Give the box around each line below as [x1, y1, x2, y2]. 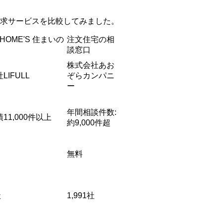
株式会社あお [67, 61, 114, 70]
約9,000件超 [67, 118, 111, 127]
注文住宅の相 [67, 35, 114, 44]
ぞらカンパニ [67, 71, 114, 80]
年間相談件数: [67, 108, 116, 117]
